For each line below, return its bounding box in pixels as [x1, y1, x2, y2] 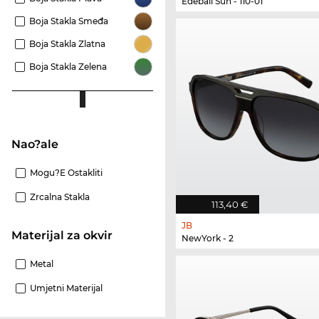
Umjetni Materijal [30, 283, 103, 294]
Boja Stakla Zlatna [29, 38, 105, 50]
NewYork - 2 [182, 233, 234, 244]
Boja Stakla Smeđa [29, 16, 108, 27]
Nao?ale [21, 137, 58, 152]
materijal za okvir [22, 229, 113, 243]
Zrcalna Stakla [30, 192, 90, 203]
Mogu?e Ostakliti [30, 167, 103, 179]
